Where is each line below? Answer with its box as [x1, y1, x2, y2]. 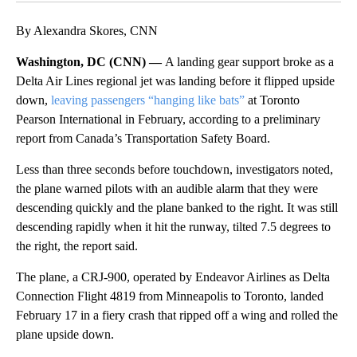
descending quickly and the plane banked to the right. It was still [16, 200, 338, 214]
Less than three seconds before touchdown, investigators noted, [16, 162, 333, 176]
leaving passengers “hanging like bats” [51, 92, 245, 107]
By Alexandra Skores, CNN [16, 23, 158, 37]
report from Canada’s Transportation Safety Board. [16, 131, 270, 145]
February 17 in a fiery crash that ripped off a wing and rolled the [16, 308, 338, 322]
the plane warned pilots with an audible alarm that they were [16, 181, 318, 195]
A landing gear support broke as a [165, 54, 334, 69]
